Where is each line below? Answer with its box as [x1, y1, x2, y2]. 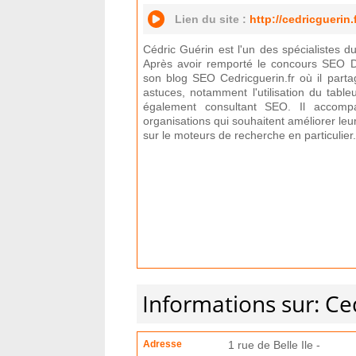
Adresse [143, 339, 182, 350]
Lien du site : [175, 13, 250, 25]
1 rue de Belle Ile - [228, 339, 320, 351]
